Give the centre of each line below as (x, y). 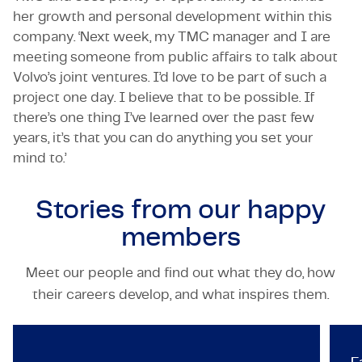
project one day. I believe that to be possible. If (164, 97)
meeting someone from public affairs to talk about (175, 57)
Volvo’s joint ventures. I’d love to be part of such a (170, 77)
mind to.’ (40, 158)
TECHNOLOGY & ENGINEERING (166, 287)
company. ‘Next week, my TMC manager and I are (172, 36)
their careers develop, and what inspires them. (181, 294)
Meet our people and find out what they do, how (181, 272)
